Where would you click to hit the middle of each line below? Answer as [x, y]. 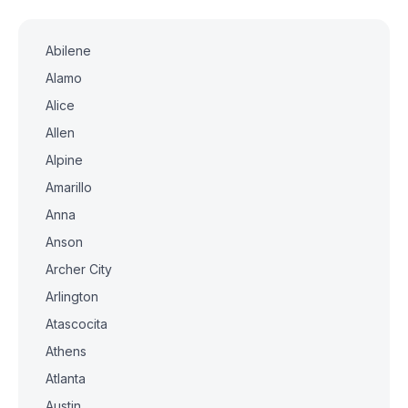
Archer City [79, 269]
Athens [66, 351]
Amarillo [69, 187]
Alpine [64, 160]
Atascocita [76, 324]
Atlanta [66, 378]
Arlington [72, 296]
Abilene [68, 51]
